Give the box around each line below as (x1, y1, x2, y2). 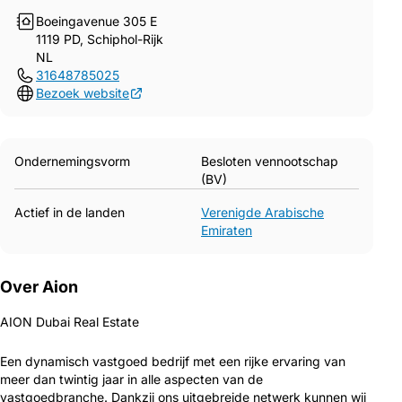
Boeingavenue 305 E (36, 13, 157, 29)
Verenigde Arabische (201, 205, 324, 220)
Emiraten (201, 223, 252, 238)
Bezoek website (36, 85, 129, 100)
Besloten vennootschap (201, 153, 338, 169)
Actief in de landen (14, 205, 125, 220)
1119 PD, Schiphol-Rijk (36, 31, 163, 47)
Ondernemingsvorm (14, 153, 130, 169)
